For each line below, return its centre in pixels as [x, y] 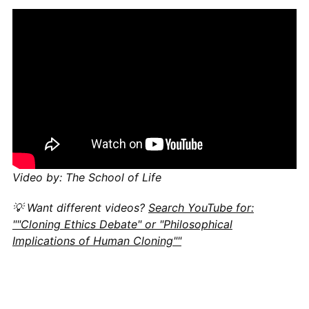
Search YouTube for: [201, 208]
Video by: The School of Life [87, 178]
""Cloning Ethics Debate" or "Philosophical [122, 225]
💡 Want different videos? [80, 208]
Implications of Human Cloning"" [97, 241]
